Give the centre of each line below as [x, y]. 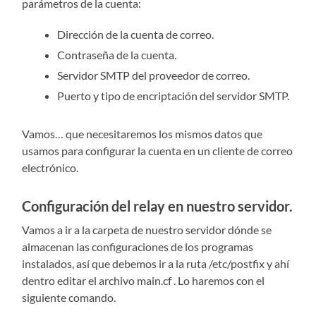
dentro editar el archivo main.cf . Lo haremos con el [144, 281]
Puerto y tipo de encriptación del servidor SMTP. [174, 96]
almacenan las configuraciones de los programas [138, 247]
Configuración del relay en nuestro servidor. [158, 206]
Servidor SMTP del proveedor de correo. [154, 75]
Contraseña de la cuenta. [117, 55]
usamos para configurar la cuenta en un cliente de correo [158, 151]
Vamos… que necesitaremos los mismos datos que [142, 134]
